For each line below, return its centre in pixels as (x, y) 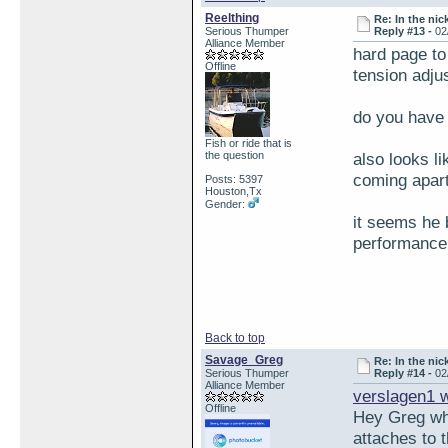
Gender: (226, 204)
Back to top (235, 338)
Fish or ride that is (248, 143)
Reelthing (232, 18)
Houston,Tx (233, 191)
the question (234, 155)
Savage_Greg (244, 360)
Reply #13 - (405, 31)
